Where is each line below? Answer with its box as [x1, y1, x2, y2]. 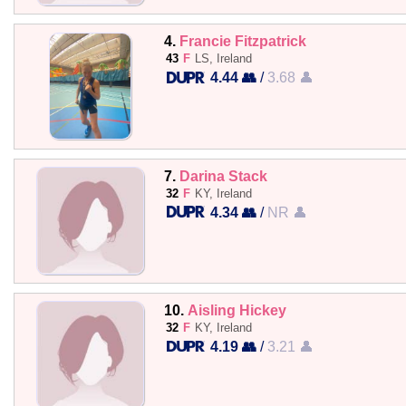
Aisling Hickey [187, 301, 286, 318]
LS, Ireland [194, 52, 252, 66]
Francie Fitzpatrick [179, 33, 306, 50]
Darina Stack [179, 167, 267, 184]
